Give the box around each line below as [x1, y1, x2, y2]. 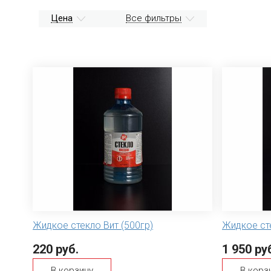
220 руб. [33, 241, 79, 256]
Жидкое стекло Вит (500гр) [33, 219, 153, 231]
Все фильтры [126, 13, 181, 24]
